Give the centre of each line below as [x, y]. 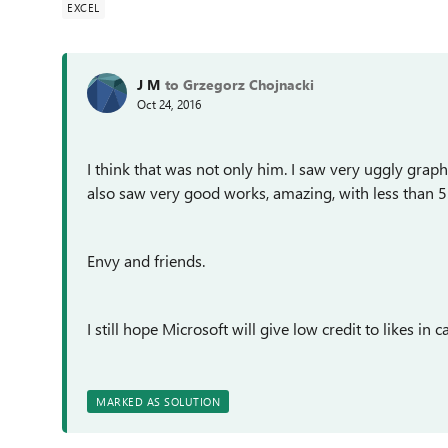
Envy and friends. [146, 260]
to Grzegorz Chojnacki [239, 84]
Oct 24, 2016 [169, 103]
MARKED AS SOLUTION [158, 401]
